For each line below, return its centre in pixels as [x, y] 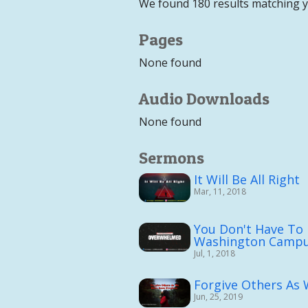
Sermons [172, 157]
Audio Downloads [204, 98]
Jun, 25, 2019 [218, 297]
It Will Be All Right [247, 179]
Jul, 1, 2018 [214, 254]
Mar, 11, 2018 [220, 191]
